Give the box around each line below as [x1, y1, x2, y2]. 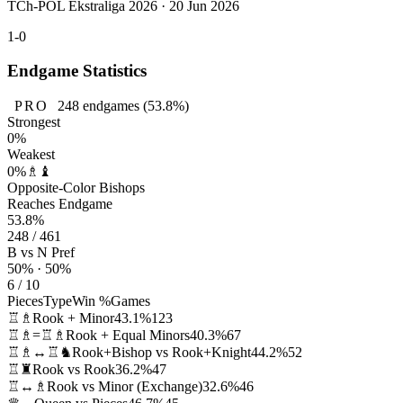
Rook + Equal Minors [66, 327, 190, 344]
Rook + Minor [32, 310, 114, 327]
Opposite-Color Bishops [7, 180, 145, 196]
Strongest [7, 114, 60, 130]
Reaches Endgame [7, 196, 112, 212]
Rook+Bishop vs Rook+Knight [72, 345, 251, 361]
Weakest [7, 147, 55, 163]
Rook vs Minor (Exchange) [47, 379, 202, 395]
